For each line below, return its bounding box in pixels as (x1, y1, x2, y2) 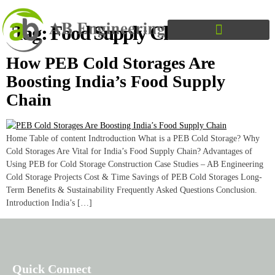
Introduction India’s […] (6, 198, 92, 207)
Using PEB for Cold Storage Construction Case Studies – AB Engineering (6, 159, 263, 169)
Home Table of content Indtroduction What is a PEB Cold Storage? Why (6, 133, 260, 143)
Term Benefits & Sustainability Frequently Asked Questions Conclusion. (6, 185, 257, 195)
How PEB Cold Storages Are (6, 53, 215, 72)
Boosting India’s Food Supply (6, 71, 225, 91)
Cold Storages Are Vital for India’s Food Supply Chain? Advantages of (6, 146, 252, 156)
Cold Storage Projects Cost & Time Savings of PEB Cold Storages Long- (6, 172, 262, 182)
